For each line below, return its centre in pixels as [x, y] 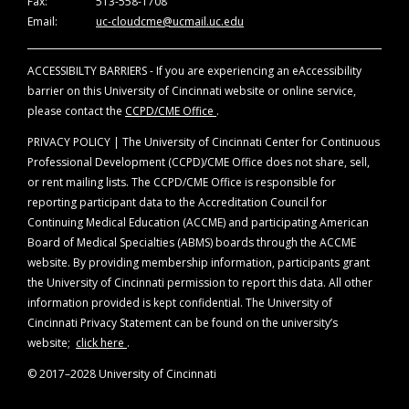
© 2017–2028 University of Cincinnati [122, 374]
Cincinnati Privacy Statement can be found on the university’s [183, 323]
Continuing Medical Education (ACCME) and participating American [198, 222]
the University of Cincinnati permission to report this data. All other [200, 283]
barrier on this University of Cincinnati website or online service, [192, 91]
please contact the [76, 111]
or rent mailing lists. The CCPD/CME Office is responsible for [182, 182]
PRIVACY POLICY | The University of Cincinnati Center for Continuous [204, 142]
